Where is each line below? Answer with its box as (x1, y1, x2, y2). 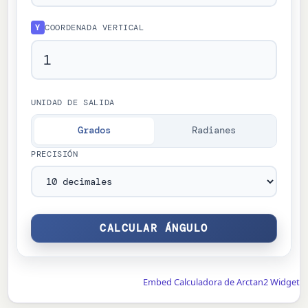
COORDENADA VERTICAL (45, 21, 144, 33)
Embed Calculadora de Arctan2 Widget (142, 276, 300, 289)
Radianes (191, 124, 236, 137)
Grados (78, 124, 111, 137)
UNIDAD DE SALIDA (31, 96, 115, 108)
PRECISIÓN (31, 148, 78, 159)
